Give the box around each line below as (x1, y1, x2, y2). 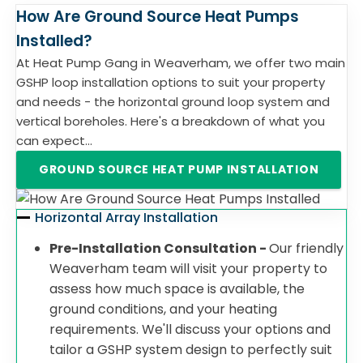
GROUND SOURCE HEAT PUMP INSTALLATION (39, 161, 319, 177)
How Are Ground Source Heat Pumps (16, 6, 299, 28)
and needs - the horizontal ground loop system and (16, 93, 330, 110)
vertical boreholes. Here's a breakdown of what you (16, 113, 325, 130)
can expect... (16, 132, 92, 149)
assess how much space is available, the (49, 280, 305, 298)
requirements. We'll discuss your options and (49, 320, 331, 339)
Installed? (16, 30, 92, 52)
